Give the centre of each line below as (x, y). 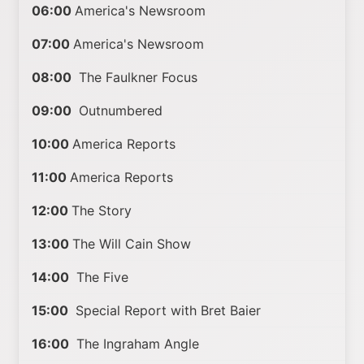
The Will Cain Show (132, 244)
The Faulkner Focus (136, 77)
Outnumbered (119, 110)
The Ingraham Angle (136, 344)
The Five (101, 277)
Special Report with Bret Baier (167, 310)
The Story (102, 210)
